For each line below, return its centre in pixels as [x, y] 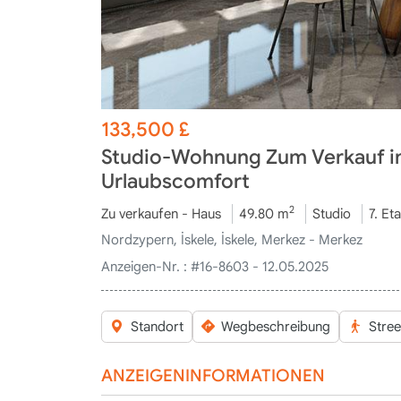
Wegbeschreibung [276, 327]
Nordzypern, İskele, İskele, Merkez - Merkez [232, 240]
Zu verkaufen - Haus [162, 213]
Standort [157, 327]
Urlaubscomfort [176, 181]
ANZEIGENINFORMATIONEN [213, 375]
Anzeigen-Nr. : [145, 266]
